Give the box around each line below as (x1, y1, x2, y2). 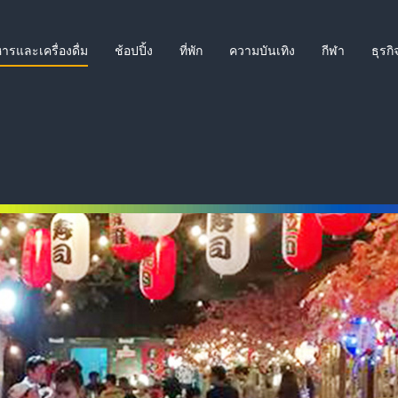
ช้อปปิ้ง (115, 44, 153, 58)
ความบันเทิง (229, 44, 295, 58)
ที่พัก (179, 44, 203, 58)
